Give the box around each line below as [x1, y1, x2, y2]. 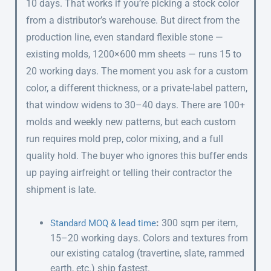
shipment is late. [26, 183, 96, 195]
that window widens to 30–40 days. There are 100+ [26, 99, 245, 111]
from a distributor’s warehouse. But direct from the [26, 14, 240, 26]
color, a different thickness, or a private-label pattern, [26, 82, 247, 94]
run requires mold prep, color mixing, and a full [26, 132, 223, 145]
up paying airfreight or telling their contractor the [26, 166, 232, 178]
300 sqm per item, [159, 217, 238, 229]
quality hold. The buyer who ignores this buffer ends [26, 149, 247, 162]
